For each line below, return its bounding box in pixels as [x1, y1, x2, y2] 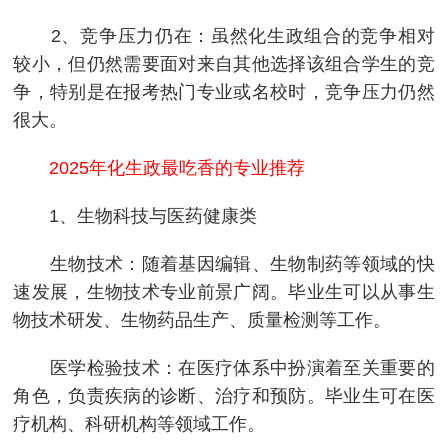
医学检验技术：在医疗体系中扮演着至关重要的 [13, 357, 435, 378]
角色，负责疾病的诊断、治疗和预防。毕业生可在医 [13, 385, 435, 406]
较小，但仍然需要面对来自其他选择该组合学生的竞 [13, 53, 435, 74]
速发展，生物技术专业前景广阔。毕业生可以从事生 [13, 281, 435, 302]
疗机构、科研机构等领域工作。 [13, 413, 266, 434]
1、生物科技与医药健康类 [13, 205, 258, 226]
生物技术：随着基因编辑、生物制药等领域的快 [13, 253, 435, 274]
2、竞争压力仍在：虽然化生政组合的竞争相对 [13, 25, 435, 46]
